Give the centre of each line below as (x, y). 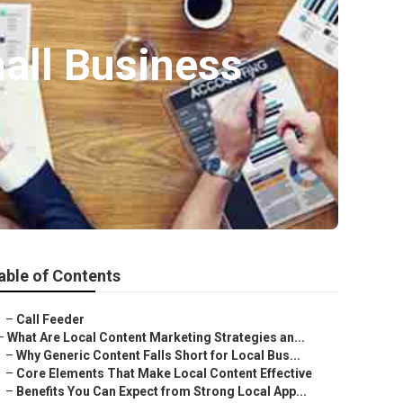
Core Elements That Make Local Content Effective (164, 373)
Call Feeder (50, 319)
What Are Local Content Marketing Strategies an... (156, 337)
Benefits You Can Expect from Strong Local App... (161, 391)
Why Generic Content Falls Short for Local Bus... (158, 355)
